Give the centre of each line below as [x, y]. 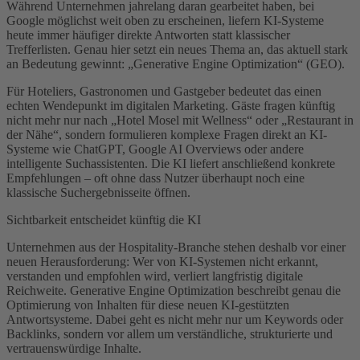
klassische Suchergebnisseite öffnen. [98, 192]
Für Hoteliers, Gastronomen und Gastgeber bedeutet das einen [164, 91]
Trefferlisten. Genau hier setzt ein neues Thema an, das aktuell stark [177, 49]
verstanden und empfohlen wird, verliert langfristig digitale [155, 276]
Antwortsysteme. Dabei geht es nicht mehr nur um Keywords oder [175, 319]
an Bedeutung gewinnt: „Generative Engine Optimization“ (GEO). [176, 63]
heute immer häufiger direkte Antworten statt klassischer [148, 35]
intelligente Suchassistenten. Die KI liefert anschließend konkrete [171, 163]
